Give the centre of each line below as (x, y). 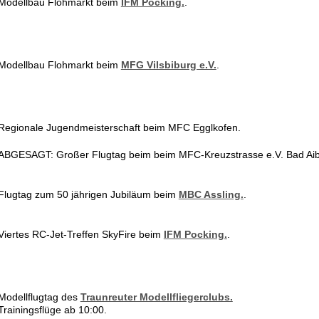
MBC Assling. (211, 194)
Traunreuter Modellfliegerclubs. (156, 297)
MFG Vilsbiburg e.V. (168, 65)
